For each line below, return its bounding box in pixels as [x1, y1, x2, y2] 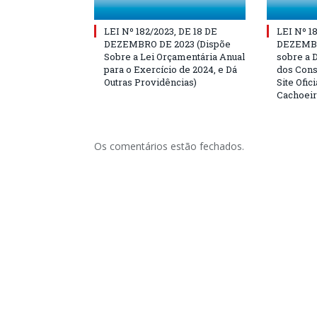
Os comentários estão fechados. [94, 139, 244, 153]
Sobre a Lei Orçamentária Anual [104, 50, 245, 63]
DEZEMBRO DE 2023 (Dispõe [104, 37, 231, 50]
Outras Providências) [104, 75, 197, 88]
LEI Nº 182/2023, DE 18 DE [104, 24, 217, 38]
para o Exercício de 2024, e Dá [104, 62, 237, 76]
